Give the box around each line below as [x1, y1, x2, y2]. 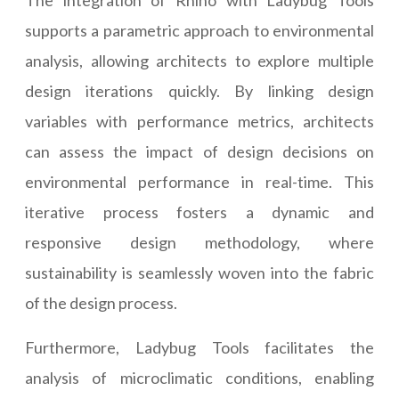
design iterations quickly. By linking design [25, 81, 374, 102]
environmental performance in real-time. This [25, 172, 374, 192]
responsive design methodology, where [25, 232, 374, 253]
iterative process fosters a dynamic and [25, 202, 374, 223]
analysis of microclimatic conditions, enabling [25, 368, 374, 388]
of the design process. [25, 293, 177, 313]
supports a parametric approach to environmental [25, 20, 374, 41]
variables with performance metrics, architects [25, 111, 374, 132]
